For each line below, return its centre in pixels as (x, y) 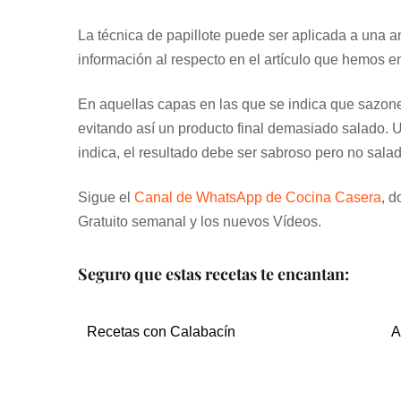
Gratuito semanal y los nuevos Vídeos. (200, 222)
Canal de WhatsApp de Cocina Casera (258, 198)
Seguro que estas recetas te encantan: (213, 274)
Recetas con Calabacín (161, 332)
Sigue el (106, 198)
